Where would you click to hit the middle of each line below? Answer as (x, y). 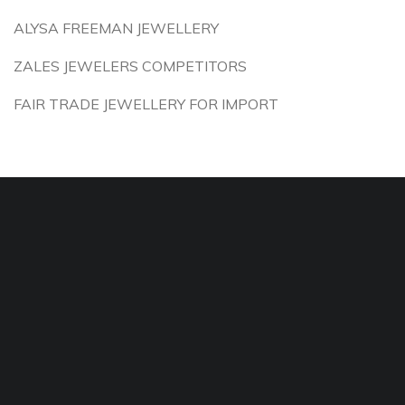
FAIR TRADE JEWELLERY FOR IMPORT (146, 104)
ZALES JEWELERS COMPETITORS (130, 66)
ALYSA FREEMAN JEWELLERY (116, 28)
